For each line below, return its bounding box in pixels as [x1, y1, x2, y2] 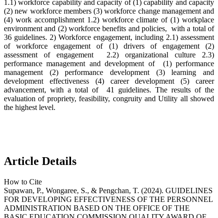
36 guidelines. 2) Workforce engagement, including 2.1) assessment [4, 33, 214, 42]
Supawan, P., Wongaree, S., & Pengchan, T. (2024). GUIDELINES [4, 186, 213, 195]
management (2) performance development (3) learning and [4, 68, 214, 77]
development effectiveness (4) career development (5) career [4, 77, 214, 86]
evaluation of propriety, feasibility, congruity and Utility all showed [4, 94, 214, 103]
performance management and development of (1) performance [4, 59, 214, 68]
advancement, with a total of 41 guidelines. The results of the [4, 86, 214, 94]
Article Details [4, 155, 76, 168]
